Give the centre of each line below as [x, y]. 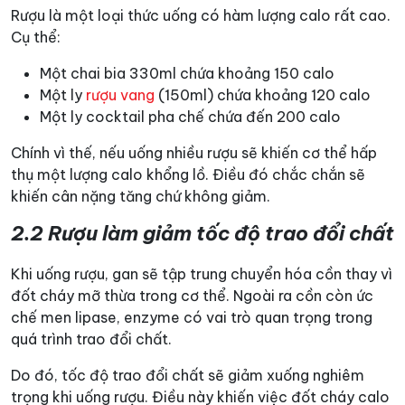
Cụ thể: [36, 37]
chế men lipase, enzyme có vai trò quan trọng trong [192, 317]
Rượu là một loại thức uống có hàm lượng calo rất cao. [201, 15]
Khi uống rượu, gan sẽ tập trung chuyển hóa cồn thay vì [202, 273]
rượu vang [120, 94]
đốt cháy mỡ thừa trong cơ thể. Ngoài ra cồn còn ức [192, 295]
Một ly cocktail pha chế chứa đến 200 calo [190, 116]
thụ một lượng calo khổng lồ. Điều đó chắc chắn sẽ [188, 174]
